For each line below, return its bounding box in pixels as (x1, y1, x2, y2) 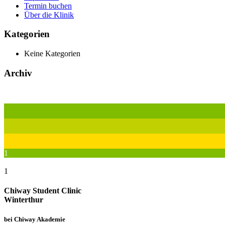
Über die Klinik (24, 10, 74, 19)
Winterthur (4, 195, 43, 204)
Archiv (4, 67, 32, 78)
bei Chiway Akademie (4, 215, 65, 223)
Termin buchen (24, 1, 72, 10)
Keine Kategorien (24, 49, 80, 58)
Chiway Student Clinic (4, 186, 81, 195)
